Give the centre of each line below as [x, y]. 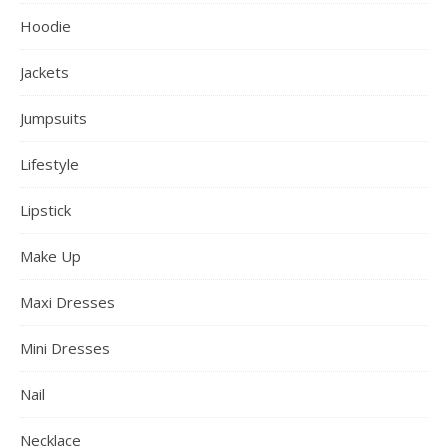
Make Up [50, 255]
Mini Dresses [65, 347]
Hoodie [45, 25]
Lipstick [45, 209]
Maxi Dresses [67, 301]
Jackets [44, 71]
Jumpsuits [53, 117]
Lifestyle [49, 163]
